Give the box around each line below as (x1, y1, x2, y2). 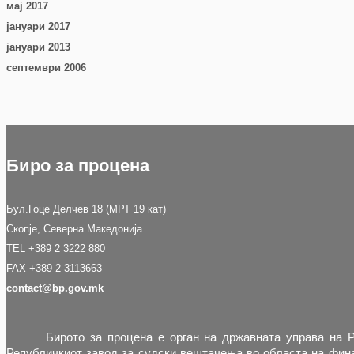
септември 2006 (6, 61, 86, 73)
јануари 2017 (6, 20, 70, 32)
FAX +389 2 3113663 (6, 262, 102, 274)
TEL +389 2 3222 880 (6, 242, 105, 254)
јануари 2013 (6, 40, 70, 53)
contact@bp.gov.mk (6, 281, 104, 294)
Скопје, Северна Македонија (6, 222, 142, 235)
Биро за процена (6, 156, 149, 176)
